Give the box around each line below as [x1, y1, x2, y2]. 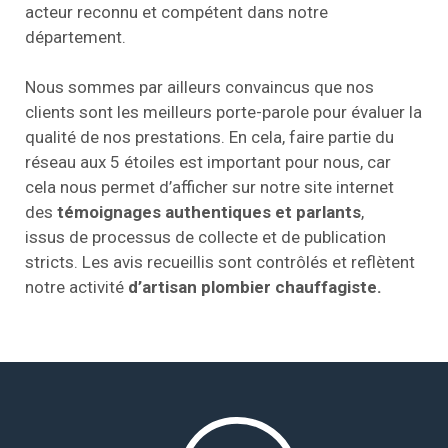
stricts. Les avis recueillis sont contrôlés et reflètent [25, 252, 415, 272]
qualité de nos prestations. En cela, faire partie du [25, 127, 394, 147]
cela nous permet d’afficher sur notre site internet [25, 177, 394, 197]
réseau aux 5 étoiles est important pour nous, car [25, 152, 391, 172]
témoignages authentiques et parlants [57, 202, 361, 222]
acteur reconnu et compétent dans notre [25, 2, 328, 22]
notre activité [25, 277, 128, 297]
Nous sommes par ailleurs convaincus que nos [25, 77, 374, 97]
